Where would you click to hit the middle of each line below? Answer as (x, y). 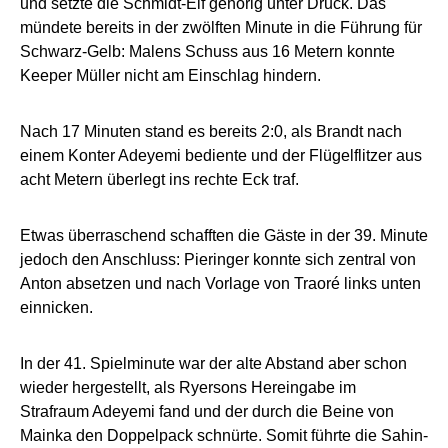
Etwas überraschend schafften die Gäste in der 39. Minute (224, 235)
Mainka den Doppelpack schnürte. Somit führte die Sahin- (224, 435)
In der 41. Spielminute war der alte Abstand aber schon (213, 363)
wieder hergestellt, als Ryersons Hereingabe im (188, 387)
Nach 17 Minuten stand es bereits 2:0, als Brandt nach (211, 131)
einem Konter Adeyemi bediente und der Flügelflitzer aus (221, 155)
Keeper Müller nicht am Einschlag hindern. (170, 75)
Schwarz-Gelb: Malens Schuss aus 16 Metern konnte (207, 51)
